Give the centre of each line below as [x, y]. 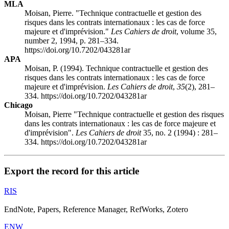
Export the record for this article [72, 171]
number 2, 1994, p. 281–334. [72, 41]
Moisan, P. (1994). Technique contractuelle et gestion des [116, 68]
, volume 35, [197, 32]
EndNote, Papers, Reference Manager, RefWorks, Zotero [96, 209]
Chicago [18, 105]
